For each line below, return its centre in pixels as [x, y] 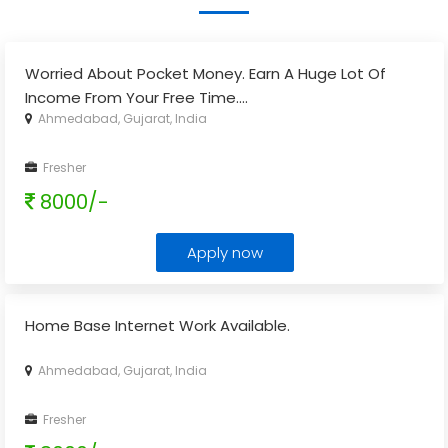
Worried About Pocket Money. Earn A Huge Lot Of [205, 73]
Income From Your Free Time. [132, 97]
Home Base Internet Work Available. [157, 325]
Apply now [224, 252]
